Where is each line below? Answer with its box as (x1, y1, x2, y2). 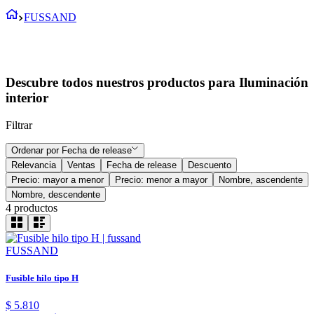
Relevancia (11, 159, 56, 170)
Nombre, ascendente (219, 174, 303, 185)
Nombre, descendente (11, 189, 100, 200)
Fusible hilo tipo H (6, 272, 78, 283)
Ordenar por (11, 144, 59, 156)
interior (6, 90, 48, 106)
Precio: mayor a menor (11, 174, 104, 185)
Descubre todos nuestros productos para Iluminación (6, 75, 308, 90)
